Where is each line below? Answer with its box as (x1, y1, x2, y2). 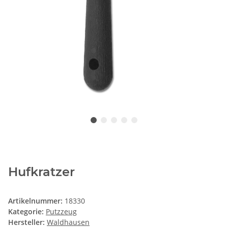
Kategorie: (8, 207, 46, 217)
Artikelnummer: (8, 196, 65, 206)
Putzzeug (46, 207, 77, 217)
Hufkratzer (8, 164, 75, 180)
